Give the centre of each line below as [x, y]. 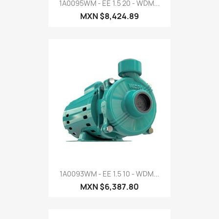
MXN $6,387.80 [109, 186]
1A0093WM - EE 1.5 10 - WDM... [109, 174]
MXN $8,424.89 [109, 16]
